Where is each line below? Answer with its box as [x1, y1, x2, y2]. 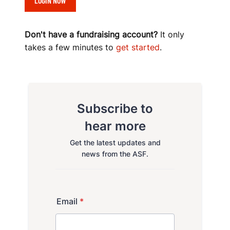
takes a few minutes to [25, 42, 116, 52]
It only [158, 29, 184, 40]
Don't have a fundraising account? [25, 29, 158, 40]
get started [116, 42, 160, 52]
